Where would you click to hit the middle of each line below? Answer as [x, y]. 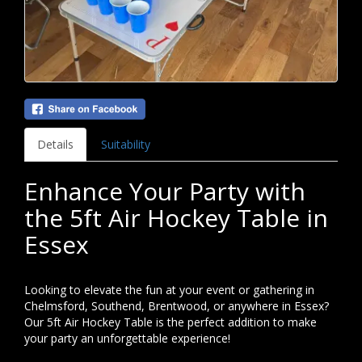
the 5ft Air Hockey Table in [176, 218]
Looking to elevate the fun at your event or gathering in [169, 290]
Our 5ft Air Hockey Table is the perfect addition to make [170, 322]
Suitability [126, 145]
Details [55, 145]
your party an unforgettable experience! [127, 339]
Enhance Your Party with [165, 192]
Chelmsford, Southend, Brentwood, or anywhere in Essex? [177, 306]
